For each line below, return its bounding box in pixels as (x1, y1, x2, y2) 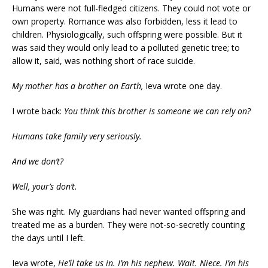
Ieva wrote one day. (143, 80, 222, 92)
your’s (32, 181, 56, 192)
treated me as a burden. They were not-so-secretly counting (12, 219, 245, 230)
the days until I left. (12, 232, 85, 243)
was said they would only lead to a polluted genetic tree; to (12, 42, 240, 53)
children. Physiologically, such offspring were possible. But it (12, 29, 242, 40)
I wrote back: (12, 105, 64, 117)
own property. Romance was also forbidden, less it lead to (12, 16, 237, 27)
